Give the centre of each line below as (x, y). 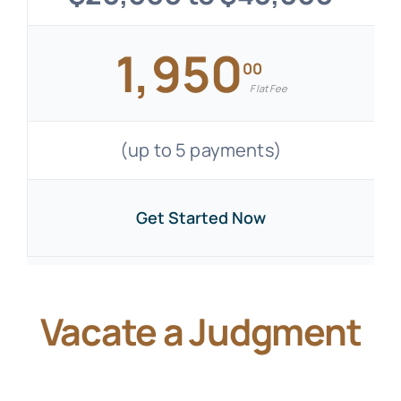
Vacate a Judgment (200, 332)
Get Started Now (201, 218)
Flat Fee (268, 89)
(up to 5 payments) (201, 150)
